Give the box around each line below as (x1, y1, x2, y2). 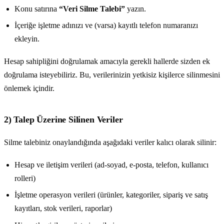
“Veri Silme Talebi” (58, 4, 125, 13)
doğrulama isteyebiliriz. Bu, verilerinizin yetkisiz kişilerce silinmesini (4, 70, 220, 79)
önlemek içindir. (4, 83, 54, 92)
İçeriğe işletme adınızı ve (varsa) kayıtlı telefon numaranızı (14, 20, 198, 29)
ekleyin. (14, 34, 39, 43)
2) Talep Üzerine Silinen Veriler (4, 114, 123, 124)
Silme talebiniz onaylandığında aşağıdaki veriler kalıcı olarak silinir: (4, 138, 216, 147)
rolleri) (14, 173, 35, 182)
